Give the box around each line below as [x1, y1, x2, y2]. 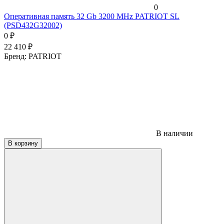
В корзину [8, 139, 38, 147]
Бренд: [4, 51, 28, 60]
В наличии [154, 128, 193, 137]
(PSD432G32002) [4, 20, 62, 29]
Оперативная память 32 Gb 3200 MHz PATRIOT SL [4, 11, 179, 20]
